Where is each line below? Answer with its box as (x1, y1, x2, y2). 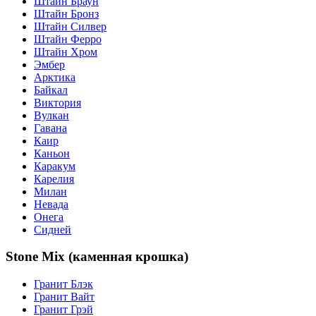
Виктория (34, 96, 81, 109)
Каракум (34, 159, 75, 172)
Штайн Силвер (34, 20, 107, 32)
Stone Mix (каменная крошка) (6, 249, 188, 265)
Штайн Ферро (34, 32, 102, 45)
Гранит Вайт (34, 291, 95, 303)
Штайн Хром (34, 45, 97, 58)
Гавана (34, 121, 67, 134)
